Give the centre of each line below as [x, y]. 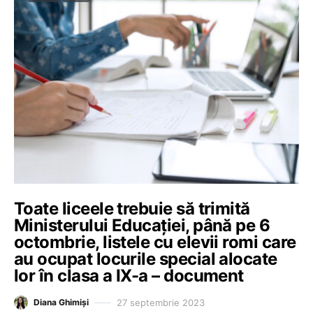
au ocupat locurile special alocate [146, 259]
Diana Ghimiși [61, 302]
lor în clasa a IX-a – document [129, 276]
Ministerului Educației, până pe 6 [142, 225]
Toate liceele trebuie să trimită [132, 209]
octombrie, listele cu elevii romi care [155, 242]
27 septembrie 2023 [161, 302]
